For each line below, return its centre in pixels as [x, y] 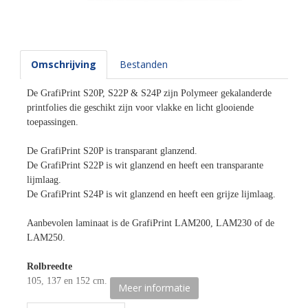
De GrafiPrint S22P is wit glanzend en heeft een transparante [145, 165]
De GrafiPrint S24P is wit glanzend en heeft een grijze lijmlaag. [151, 194]
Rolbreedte [49, 266]
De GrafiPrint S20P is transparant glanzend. [112, 151]
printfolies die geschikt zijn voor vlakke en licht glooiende [140, 108]
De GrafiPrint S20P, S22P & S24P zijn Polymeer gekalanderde [149, 93]
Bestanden [144, 64]
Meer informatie [154, 288]
